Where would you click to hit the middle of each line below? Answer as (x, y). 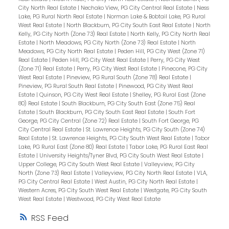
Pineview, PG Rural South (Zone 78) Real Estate (128, 77)
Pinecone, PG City (184, 68)
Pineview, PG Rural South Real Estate (67, 86)
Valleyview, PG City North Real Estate (144, 173)
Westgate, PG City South (175, 190)
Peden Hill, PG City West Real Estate (99, 60)
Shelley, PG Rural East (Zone (169, 95)
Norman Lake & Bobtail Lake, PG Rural (156, 16)
